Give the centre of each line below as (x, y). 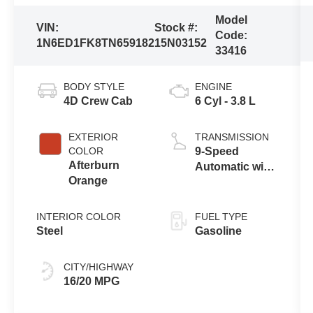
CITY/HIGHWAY (99, 267)
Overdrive (220, 182)
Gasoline (218, 231)
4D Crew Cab (99, 101)
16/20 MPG (92, 281)
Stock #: (176, 27)
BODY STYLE (94, 86)
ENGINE (213, 86)
